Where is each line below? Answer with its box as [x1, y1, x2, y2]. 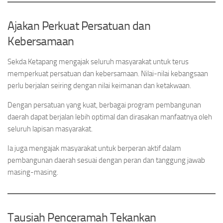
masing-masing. [7, 168, 58, 177]
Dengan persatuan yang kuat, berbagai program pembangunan [7, 101, 201, 110]
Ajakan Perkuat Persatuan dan [7, 18, 150, 33]
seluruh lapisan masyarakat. [7, 124, 93, 133]
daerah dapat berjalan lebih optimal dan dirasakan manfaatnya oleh [7, 112, 212, 121]
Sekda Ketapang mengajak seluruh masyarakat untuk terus [7, 57, 189, 66]
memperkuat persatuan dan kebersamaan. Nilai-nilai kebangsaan [7, 69, 208, 78]
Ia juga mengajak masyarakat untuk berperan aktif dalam [7, 144, 181, 153]
